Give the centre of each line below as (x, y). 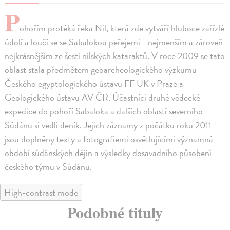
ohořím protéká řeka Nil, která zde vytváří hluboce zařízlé (122, 28)
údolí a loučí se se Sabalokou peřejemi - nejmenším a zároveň (114, 42)
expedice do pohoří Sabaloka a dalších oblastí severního (104, 111)
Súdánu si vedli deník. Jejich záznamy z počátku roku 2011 (108, 125)
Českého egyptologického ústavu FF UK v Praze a (94, 83)
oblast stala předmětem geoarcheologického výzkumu (101, 69)
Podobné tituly (115, 212)
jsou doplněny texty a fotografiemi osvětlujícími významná (109, 139)
